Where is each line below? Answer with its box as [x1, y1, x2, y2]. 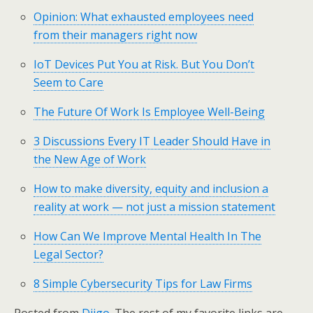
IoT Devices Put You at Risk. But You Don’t [34, 57, 255, 72]
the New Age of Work [34, 152, 147, 167]
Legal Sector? [34, 247, 104, 262]
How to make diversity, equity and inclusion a [34, 181, 269, 196]
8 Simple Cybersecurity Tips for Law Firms [34, 276, 253, 291]
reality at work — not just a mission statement [34, 199, 276, 214]
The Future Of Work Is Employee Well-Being [34, 104, 265, 119]
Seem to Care [34, 75, 104, 90]
